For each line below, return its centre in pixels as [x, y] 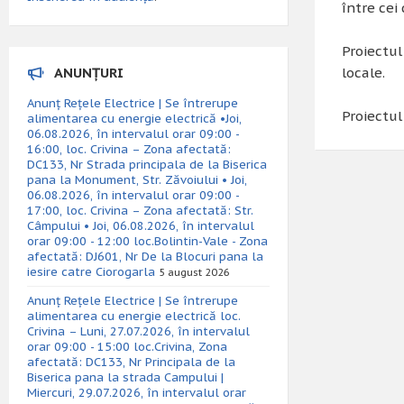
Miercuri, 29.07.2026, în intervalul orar [137, 393]
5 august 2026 [194, 272]
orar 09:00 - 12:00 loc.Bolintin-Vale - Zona [147, 241]
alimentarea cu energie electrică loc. [134, 316]
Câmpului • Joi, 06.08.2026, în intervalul [141, 226]
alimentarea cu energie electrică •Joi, [134, 119]
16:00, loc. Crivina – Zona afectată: [129, 149]
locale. [363, 73]
